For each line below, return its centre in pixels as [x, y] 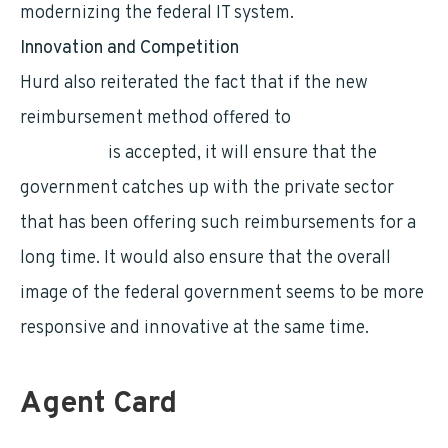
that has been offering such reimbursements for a [218, 223]
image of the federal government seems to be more [222, 293]
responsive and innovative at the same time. [194, 328]
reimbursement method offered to [157, 118]
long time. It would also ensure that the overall [205, 258]
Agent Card [98, 404]
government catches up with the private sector [207, 188]
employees [62, 153]
